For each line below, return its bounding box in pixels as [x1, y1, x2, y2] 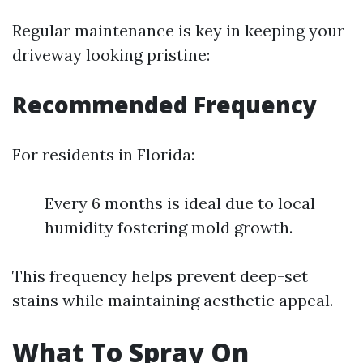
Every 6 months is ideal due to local [45, 193, 315, 213]
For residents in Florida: [12, 144, 194, 164]
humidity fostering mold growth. [45, 217, 293, 237]
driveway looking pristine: [12, 45, 210, 65]
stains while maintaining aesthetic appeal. [12, 290, 333, 310]
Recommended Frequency [12, 89, 317, 120]
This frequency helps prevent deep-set [12, 266, 308, 286]
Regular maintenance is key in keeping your [12, 20, 344, 41]
